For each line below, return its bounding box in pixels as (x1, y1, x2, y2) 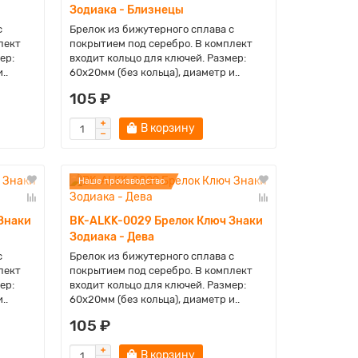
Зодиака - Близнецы (69, 3, 184, 17)
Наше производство (78, 176, 165, 186)
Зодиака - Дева (69, 230, 154, 244)
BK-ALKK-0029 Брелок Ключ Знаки (69, 214, 263, 228)
